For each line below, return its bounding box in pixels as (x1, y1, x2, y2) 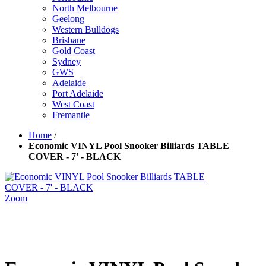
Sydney (52, 56, 81, 66)
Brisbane (52, 35, 85, 45)
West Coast (52, 99, 94, 109)
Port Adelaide (52, 88, 103, 99)
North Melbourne (52, 3, 118, 13)
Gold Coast (52, 46, 95, 56)
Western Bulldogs (52, 24, 119, 34)
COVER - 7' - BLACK (28, 151, 121, 161)
